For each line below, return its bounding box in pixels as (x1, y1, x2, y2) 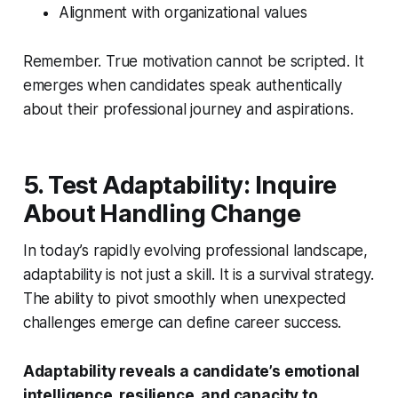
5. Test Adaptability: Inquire (22, 171, 337, 201)
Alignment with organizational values (58, 4, 307, 22)
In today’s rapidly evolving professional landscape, (22, 242, 369, 260)
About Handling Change (22, 199, 301, 229)
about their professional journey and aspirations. (22, 100, 354, 119)
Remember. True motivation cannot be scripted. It (22, 52, 364, 71)
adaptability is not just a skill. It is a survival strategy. (22, 266, 374, 284)
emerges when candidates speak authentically (22, 76, 342, 95)
